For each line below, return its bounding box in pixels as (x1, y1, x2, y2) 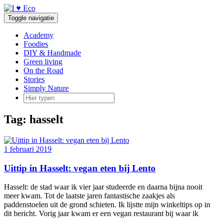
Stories (24, 75, 45, 83)
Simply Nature (24, 84, 69, 92)
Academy (24, 31, 54, 39)
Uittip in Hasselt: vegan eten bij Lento (4, 163, 156, 173)
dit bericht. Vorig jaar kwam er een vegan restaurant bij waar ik (4, 209, 198, 218)
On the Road (24, 66, 63, 75)
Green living (24, 57, 62, 66)
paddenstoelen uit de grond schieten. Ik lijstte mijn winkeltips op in (4, 200, 210, 209)
